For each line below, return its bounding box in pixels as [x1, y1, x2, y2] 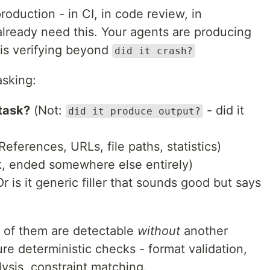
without [137, 224, 180, 238]
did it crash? [115, 45, 193, 57]
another [180, 224, 228, 238]
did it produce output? [68, 105, 201, 117]
